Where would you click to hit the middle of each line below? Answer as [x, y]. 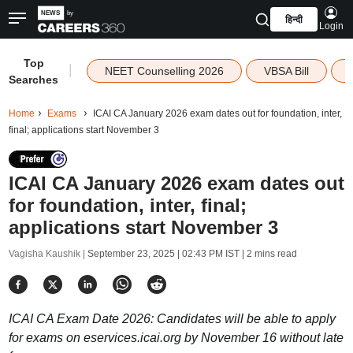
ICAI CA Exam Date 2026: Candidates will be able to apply [172, 319]
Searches [34, 80]
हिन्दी [294, 20]
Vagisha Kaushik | [48, 254]
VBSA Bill [286, 71]
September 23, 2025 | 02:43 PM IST [163, 254]
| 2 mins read [268, 254]
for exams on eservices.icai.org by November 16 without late [176, 338]
